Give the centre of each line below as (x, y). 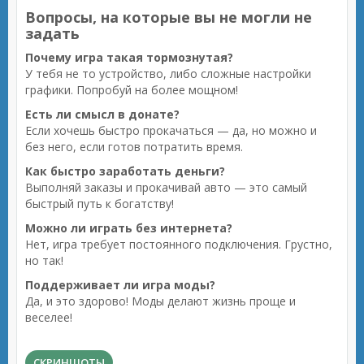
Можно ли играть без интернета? (129, 228)
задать (52, 33)
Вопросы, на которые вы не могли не (169, 17)
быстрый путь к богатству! (100, 204)
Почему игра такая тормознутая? (129, 57)
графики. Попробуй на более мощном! (132, 90)
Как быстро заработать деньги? (125, 171)
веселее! (49, 317)
